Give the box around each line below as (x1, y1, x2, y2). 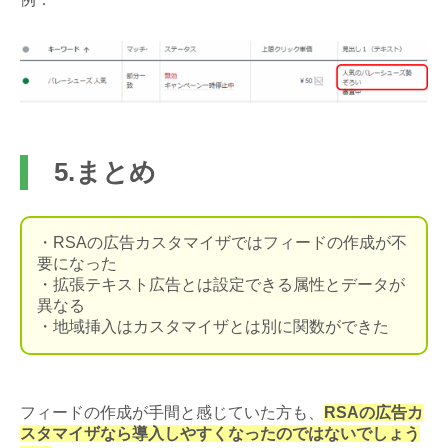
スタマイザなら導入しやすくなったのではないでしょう (20, 424, 420, 442)
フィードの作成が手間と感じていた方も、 (20, 403, 324, 421)
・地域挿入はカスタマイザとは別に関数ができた (37, 317, 389, 335)
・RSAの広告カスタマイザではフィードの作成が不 (37, 233, 407, 251)
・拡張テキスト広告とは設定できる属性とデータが (37, 275, 405, 293)
